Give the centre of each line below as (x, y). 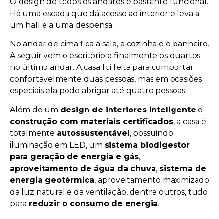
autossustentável (93, 133)
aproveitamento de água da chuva (83, 168)
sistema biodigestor (147, 145)
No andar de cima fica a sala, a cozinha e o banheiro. (109, 44)
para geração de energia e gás (74, 156)
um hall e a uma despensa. (62, 25)
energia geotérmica (52, 180)
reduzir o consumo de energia (93, 203)
